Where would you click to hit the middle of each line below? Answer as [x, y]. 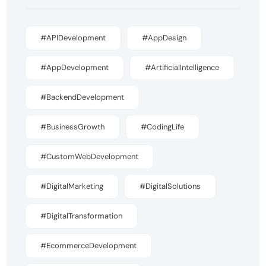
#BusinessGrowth [73, 126]
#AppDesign [164, 37]
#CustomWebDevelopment [90, 156]
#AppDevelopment [75, 67]
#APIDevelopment [73, 37]
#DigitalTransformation [82, 216]
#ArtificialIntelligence [182, 67]
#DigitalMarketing [72, 186]
